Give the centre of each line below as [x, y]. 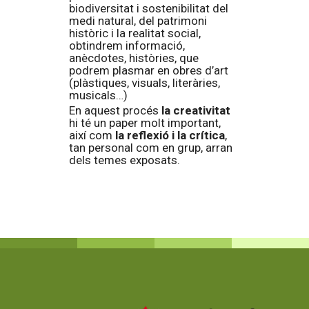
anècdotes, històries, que [134, 58]
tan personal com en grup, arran [151, 148]
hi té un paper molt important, [145, 123]
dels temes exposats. [124, 160]
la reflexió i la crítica [170, 135]
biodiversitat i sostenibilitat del [149, 8]
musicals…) [98, 95]
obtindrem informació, [127, 46]
